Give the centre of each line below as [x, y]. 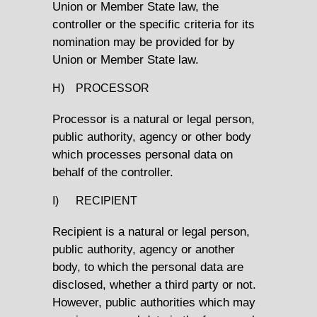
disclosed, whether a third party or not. [154, 284]
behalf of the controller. [113, 172]
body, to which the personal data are [148, 266]
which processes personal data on [143, 154]
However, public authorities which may [154, 302]
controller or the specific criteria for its [154, 24]
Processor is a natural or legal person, [154, 119]
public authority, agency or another [144, 249]
